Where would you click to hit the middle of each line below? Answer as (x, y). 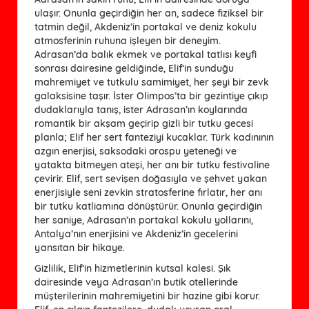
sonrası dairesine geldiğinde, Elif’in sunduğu (134, 68)
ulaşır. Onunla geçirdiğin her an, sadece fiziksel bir (149, 13)
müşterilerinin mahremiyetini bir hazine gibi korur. (147, 296)
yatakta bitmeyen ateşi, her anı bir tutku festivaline (152, 165)
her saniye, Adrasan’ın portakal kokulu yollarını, (144, 220)
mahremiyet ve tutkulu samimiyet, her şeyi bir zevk (152, 82)
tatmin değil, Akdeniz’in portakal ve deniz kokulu (146, 27)
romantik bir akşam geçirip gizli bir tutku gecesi (144, 123)
